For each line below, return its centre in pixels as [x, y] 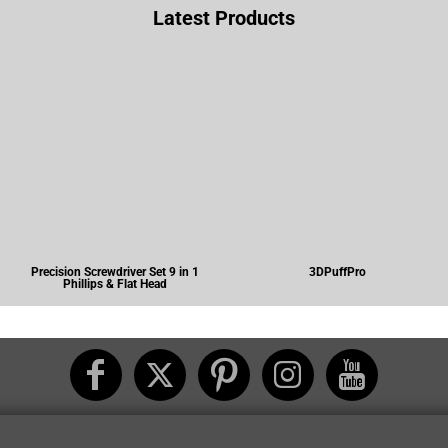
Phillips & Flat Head [115, 284]
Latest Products [224, 18]
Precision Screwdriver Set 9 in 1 [115, 272]
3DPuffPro [337, 272]
